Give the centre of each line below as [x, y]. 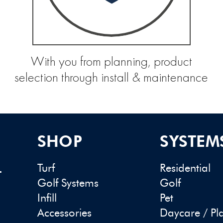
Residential [185, 168]
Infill [47, 198]
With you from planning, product [111, 62]
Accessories [64, 213]
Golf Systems [68, 183]
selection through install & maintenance [111, 78]
